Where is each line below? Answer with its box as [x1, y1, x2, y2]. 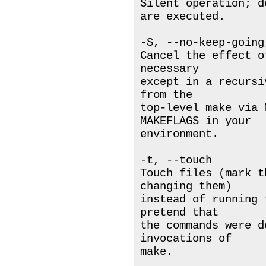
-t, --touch [140, 154, 212, 167]
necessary [140, 62, 199, 75]
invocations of [140, 232, 232, 245]
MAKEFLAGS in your [140, 115, 251, 128]
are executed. [140, 10, 225, 23]
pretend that [140, 206, 218, 219]
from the [140, 88, 192, 102]
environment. [140, 128, 218, 141]
